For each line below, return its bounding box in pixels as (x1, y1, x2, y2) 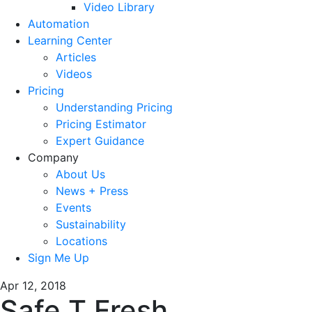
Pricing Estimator (56, 116, 146, 131)
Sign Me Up (28, 250, 89, 265)
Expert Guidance (56, 133, 144, 148)
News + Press (56, 183, 128, 198)
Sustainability (56, 217, 126, 231)
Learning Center (28, 33, 112, 47)
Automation (28, 16, 89, 31)
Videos (56, 66, 92, 81)
